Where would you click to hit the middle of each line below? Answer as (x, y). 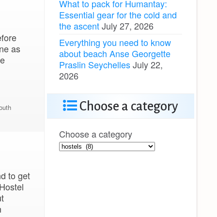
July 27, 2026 (128, 25)
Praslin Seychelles (95, 64)
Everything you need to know (115, 42)
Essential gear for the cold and (118, 14)
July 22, (148, 64)
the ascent (79, 25)
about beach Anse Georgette (115, 53)
